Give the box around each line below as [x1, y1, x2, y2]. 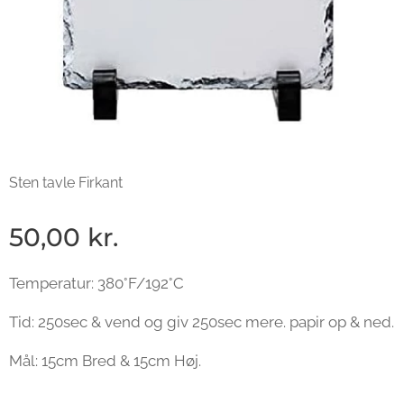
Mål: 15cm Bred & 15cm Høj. [9, 352, 205, 370]
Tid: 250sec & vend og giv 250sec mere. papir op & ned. [9, 313, 394, 331]
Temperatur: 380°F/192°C [9, 274, 184, 292]
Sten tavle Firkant [9, 174, 123, 191]
